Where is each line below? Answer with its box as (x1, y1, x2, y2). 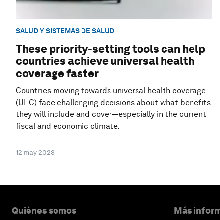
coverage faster (16, 67, 99, 80)
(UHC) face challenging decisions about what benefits (16, 98, 211, 108)
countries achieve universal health (16, 55, 194, 68)
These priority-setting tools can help (16, 42, 205, 55)
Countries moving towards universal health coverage (16, 86, 206, 96)
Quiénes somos (12, 205, 76, 216)
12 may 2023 (16, 148, 55, 157)
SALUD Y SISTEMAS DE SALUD (16, 27, 114, 35)
